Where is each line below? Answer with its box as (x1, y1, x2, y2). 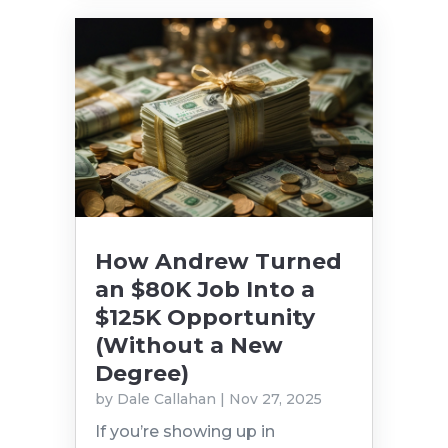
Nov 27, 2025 (228, 390, 322, 409)
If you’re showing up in (94, 422, 275, 442)
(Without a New (94, 332, 283, 360)
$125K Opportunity (94, 304, 315, 332)
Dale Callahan (116, 390, 216, 409)
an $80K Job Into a (94, 276, 315, 304)
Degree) (94, 360, 189, 388)
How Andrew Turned (94, 248, 342, 276)
